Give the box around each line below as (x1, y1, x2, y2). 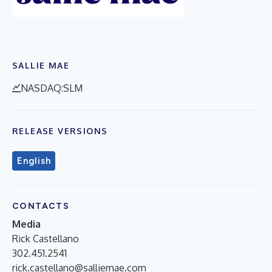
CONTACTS (12, 200, 70, 211)
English (17, 155, 51, 166)
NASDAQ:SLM (21, 81, 83, 94)
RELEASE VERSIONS (12, 125, 108, 136)
